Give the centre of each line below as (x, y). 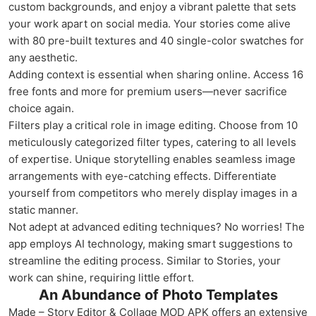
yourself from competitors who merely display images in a (153, 193)
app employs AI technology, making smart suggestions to (151, 244)
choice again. (41, 108)
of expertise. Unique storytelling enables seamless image (152, 159)
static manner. (43, 210)
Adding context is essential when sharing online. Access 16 (156, 74)
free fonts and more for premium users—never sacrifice (148, 91)
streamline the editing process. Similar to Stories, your (145, 261)
